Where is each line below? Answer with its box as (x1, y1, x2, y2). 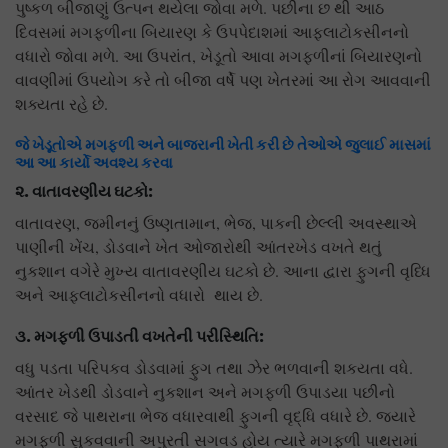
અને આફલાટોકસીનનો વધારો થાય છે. (15, 284, 263, 306)
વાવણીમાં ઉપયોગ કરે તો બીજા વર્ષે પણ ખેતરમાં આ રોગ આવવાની (15, 69, 431, 91)
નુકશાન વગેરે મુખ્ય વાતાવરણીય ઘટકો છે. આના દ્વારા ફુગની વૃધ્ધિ (15, 260, 431, 282)
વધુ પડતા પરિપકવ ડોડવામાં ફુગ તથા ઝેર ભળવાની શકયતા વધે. (15, 357, 413, 379)
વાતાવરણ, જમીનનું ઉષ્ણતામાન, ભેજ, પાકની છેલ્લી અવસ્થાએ (15, 212, 417, 234)
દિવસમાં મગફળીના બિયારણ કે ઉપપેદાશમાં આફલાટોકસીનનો (15, 21, 409, 43)
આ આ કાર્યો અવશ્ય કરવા (15, 153, 173, 173)
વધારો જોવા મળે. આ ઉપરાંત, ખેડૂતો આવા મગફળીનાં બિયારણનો (15, 45, 422, 67)
